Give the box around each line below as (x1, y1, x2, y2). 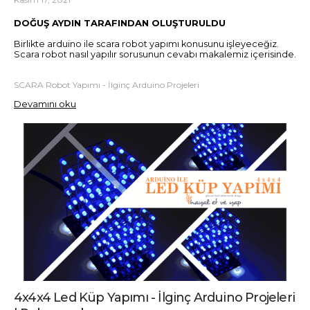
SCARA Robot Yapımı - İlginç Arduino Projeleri (14, 79, 199, 90)
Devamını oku (14, 98, 76, 109)
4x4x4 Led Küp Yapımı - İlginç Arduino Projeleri (14, 290, 295, 305)
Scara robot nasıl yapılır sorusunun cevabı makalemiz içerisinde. (14, 48, 296, 60)
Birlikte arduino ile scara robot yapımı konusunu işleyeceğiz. (14, 38, 279, 49)
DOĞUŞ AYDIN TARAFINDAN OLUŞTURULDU (14, 17, 226, 29)
